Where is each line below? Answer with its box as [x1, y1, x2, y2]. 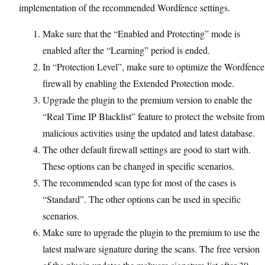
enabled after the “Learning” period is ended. [43, 44, 210, 56]
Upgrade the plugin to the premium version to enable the [43, 93, 252, 106]
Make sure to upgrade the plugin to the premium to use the [43, 226, 260, 238]
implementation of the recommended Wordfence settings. [19, 1, 230, 14]
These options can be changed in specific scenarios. [43, 160, 234, 172]
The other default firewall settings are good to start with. [43, 143, 251, 156]
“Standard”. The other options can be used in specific [43, 193, 241, 205]
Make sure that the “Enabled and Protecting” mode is [43, 27, 240, 40]
